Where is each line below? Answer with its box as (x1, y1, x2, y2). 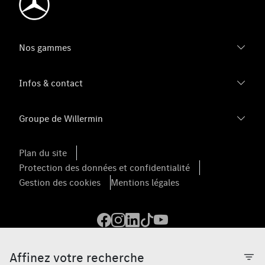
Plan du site (19, 147, 67, 159)
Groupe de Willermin (19, 112, 103, 125)
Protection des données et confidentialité (19, 161, 190, 174)
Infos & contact (19, 77, 83, 89)
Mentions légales (111, 176, 179, 189)
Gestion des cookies (19, 176, 101, 189)
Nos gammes (19, 41, 71, 54)
